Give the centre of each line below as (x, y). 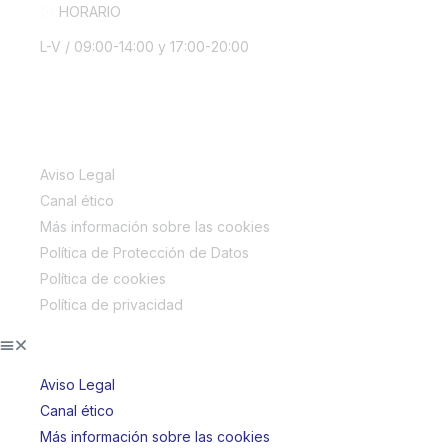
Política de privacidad (111, 304)
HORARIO (90, 11)
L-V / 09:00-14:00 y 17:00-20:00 (144, 46)
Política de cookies (103, 278)
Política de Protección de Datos (144, 252)
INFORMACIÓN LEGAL (107, 96)
